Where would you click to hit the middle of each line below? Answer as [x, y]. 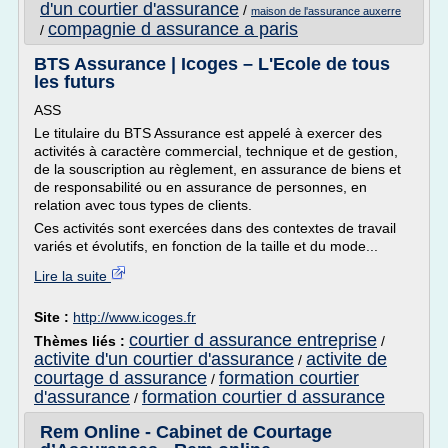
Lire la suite [72, 276]
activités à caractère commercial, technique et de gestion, [216, 151]
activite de [346, 359]
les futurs [74, 82]
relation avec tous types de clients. [143, 205]
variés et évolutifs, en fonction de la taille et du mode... [206, 246]
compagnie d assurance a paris [173, 29]
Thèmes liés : [81, 341]
